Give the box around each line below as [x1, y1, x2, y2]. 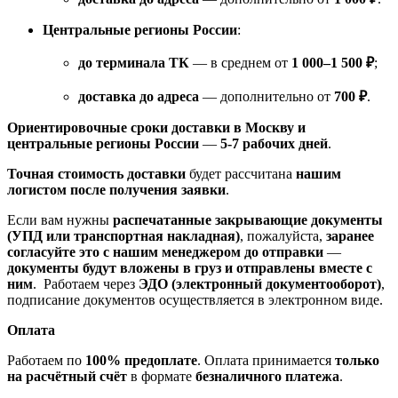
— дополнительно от [199, 88, 334, 104]
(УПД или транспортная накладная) [7, 227, 240, 243]
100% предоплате [85, 352, 197, 368]
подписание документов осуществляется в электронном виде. [7, 291, 383, 307]
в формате [127, 368, 195, 384]
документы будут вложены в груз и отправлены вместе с [7, 259, 372, 275]
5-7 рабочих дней [220, 135, 328, 151]
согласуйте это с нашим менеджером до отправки [7, 243, 323, 259]
